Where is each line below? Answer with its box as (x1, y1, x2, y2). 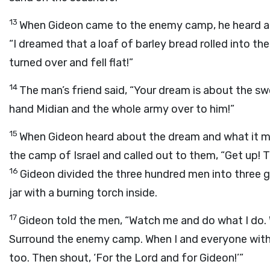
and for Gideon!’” (158, 251, 243, 265)
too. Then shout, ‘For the (9, 251, 134, 265)
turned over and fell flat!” (9, 56, 133, 69)
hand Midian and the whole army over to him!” (9, 102, 234, 116)
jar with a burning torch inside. (9, 186, 157, 199)
